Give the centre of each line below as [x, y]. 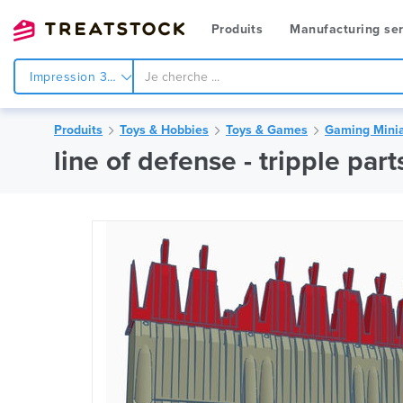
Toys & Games [267, 130]
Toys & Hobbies [164, 130]
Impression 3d [74, 77]
